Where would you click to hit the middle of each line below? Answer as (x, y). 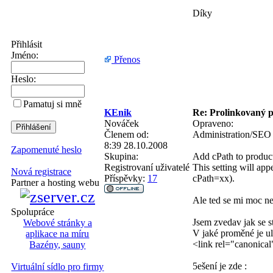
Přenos (126, 59)
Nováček (122, 123)
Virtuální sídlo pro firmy (58, 267)
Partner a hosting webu (55, 183)
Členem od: (126, 134)
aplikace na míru (58, 234)
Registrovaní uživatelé (147, 167)
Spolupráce (33, 212)
